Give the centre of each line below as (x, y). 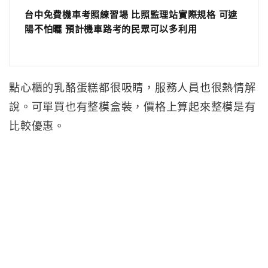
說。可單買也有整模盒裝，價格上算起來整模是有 (133, 107)
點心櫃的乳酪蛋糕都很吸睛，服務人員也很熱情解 (133, 88)
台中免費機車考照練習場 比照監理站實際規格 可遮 (131, 15)
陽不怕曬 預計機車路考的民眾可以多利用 (111, 29)
